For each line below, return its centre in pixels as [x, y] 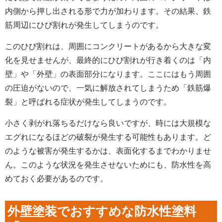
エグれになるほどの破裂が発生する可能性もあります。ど [108, 137]
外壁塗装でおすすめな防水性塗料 [102, 211]
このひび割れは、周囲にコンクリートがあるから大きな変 [108, 46]
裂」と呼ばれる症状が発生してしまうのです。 [88, 102]
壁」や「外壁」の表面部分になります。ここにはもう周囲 [108, 74]
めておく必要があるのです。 [56, 178]
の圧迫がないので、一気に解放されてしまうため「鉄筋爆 [108, 88]
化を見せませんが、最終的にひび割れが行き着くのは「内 [108, 60]
